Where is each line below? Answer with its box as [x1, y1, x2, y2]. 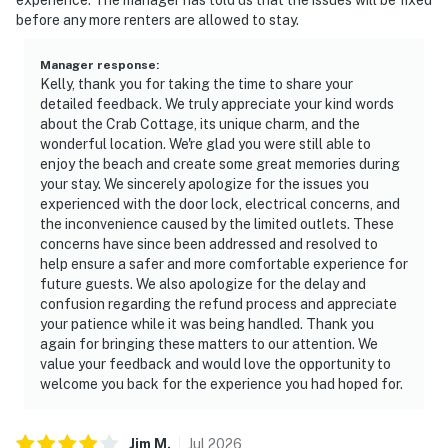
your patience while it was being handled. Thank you [40, 315, 374, 332]
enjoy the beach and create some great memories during [40, 155, 400, 172]
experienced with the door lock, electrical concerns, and [40, 195, 400, 212]
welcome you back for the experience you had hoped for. [40, 375, 403, 392]
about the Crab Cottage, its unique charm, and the [40, 115, 360, 132]
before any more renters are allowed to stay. [16, 11, 299, 28]
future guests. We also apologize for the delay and [40, 275, 366, 292]
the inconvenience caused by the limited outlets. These [40, 215, 394, 232]
